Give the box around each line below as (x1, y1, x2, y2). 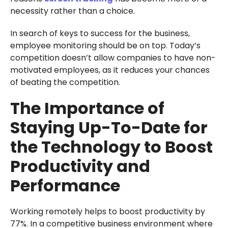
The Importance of (10, 97, 164, 120)
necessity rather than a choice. (10, 5, 135, 17)
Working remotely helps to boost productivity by (10, 206, 205, 218)
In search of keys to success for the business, (10, 27, 190, 40)
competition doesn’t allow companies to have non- (10, 52, 216, 64)
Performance (10, 174, 120, 197)
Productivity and (10, 155, 150, 178)
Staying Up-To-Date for (10, 116, 208, 139)
